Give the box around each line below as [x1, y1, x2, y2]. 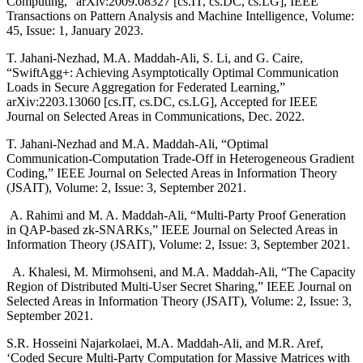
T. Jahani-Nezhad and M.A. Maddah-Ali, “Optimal [6, 137, 268, 151]
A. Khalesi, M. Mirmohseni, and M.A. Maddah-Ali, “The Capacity [6, 265, 356, 279]
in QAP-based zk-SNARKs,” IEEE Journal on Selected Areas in [6, 223, 338, 237]
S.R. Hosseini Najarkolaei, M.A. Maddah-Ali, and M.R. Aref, [6, 336, 323, 350]
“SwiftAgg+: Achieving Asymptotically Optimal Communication [6, 66, 339, 79]
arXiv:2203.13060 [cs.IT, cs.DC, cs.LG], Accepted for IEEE [6, 95, 318, 109]
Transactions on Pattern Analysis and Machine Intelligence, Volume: [6, 9, 354, 23]
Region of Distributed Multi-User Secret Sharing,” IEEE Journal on [6, 280, 352, 293]
